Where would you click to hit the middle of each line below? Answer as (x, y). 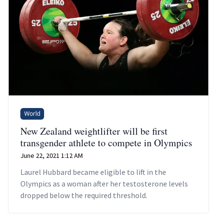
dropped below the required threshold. (84, 195)
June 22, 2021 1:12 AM (52, 155)
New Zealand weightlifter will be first (94, 131)
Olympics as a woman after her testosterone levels (104, 183)
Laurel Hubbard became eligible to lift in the (93, 172)
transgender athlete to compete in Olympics (106, 142)
